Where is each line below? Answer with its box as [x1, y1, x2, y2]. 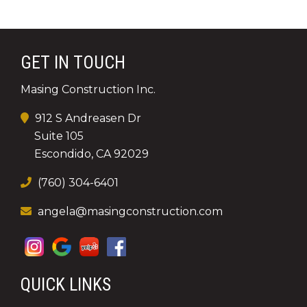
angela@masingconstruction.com [38, 205, 223, 219]
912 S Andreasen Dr [32, 112, 141, 125]
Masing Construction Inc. [21, 83, 156, 97]
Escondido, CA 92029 [34, 147, 149, 161]
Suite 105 [34, 130, 84, 143]
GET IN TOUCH [21, 51, 125, 73]
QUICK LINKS [21, 273, 111, 295]
